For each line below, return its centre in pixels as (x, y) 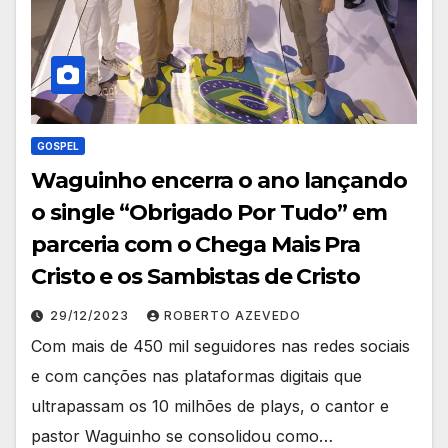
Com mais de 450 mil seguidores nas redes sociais (220, 346)
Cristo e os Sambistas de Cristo (195, 277)
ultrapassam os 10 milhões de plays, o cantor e (210, 406)
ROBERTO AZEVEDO (232, 316)
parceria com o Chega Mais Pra (196, 245)
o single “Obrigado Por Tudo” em (209, 213)
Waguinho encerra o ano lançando (219, 181)
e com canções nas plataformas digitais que (196, 376)
